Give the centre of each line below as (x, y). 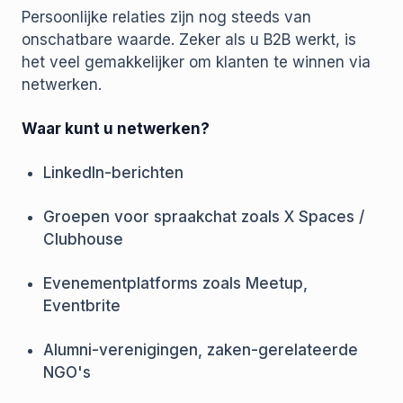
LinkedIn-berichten (113, 173)
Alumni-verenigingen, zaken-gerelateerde (201, 350)
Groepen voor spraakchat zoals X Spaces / (204, 217)
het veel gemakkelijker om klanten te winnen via (196, 63)
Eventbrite (82, 306)
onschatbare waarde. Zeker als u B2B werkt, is (189, 40)
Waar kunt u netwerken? (116, 129)
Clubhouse (83, 240)
